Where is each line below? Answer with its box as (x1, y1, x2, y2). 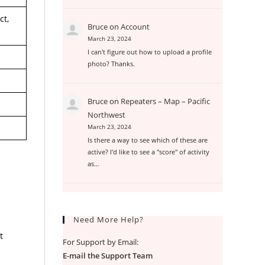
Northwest (88, 109, 126, 121)
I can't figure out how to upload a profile (88, 47, 212, 57)
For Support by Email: (63, 237, 138, 248)
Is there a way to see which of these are (88, 135, 208, 145)
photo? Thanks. (88, 59, 135, 69)
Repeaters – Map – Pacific (121, 96, 211, 107)
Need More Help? (73, 214, 144, 225)
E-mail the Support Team (63, 250, 153, 261)
